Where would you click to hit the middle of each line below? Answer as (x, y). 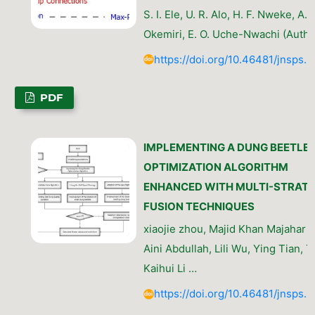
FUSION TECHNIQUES (199, 207)
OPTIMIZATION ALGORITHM (216, 167)
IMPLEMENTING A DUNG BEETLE (226, 148)
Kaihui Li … (170, 269)
